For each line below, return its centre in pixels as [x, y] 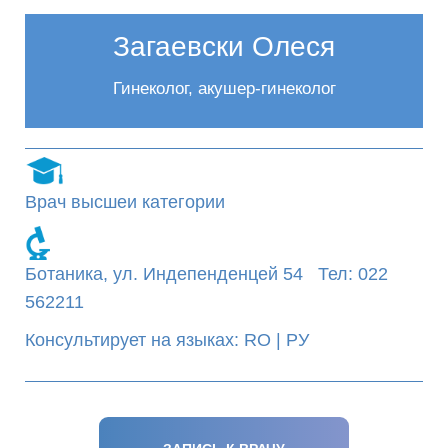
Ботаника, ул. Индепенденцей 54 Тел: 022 [206, 274]
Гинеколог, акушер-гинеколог [224, 89]
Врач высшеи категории [125, 202]
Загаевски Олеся [224, 47]
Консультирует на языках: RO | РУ [167, 340]
